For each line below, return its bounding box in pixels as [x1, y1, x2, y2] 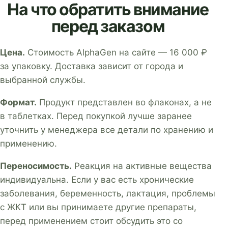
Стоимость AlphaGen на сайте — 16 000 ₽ [25, 47, 207, 58]
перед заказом [51, 16, 165, 36]
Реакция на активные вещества [72, 161, 212, 171]
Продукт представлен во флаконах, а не [37, 97, 212, 107]
